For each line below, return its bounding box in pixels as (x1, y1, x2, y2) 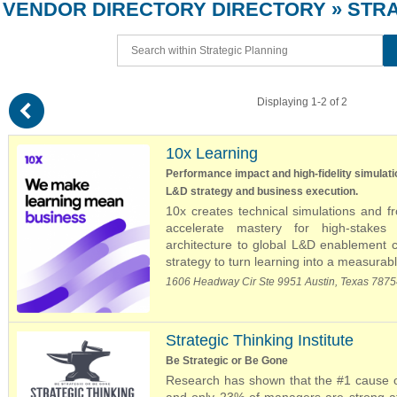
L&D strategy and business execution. (166, 185, 358, 198)
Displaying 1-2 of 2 (257, 96, 350, 108)
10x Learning (166, 144, 258, 162)
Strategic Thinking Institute (166, 331, 354, 350)
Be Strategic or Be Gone (166, 354, 288, 368)
